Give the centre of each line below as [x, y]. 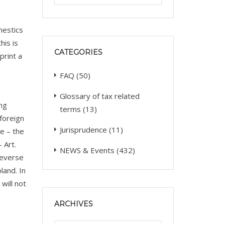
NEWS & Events [87, 150]
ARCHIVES [73, 204]
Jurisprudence [83, 129]
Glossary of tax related [99, 96]
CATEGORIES [78, 52]
